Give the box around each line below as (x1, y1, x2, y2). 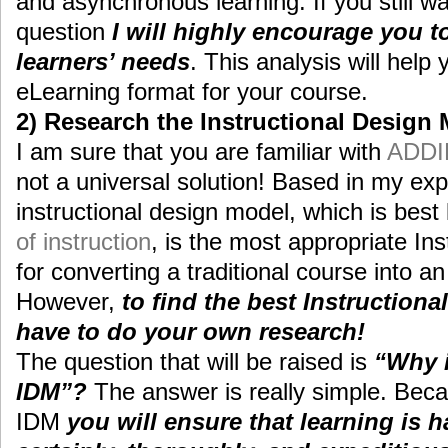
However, (16, 288, 122, 316)
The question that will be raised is (16, 348, 374, 376)
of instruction (16, 228, 151, 256)
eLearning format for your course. (16, 78, 368, 106)
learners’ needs (16, 48, 190, 76)
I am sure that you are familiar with (16, 138, 387, 166)
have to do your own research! (16, 318, 365, 346)
